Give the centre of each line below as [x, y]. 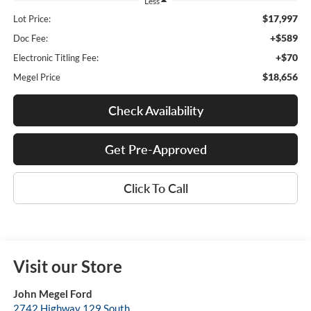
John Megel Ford [52, 294]
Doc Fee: [30, 39]
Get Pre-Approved [155, 150]
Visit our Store [67, 267]
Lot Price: [32, 19]
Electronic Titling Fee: [56, 58]
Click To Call [155, 188]
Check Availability [155, 111]
